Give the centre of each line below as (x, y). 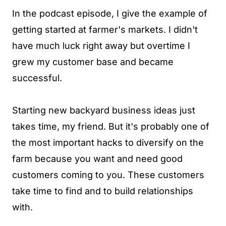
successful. (37, 78)
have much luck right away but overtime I (101, 46)
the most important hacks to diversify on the (108, 143)
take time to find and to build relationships (103, 191)
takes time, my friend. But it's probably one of (111, 127)
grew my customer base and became (93, 62)
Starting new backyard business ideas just (104, 110)
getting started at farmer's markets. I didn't (105, 30)
